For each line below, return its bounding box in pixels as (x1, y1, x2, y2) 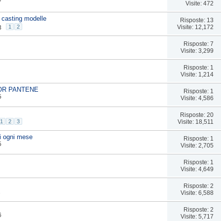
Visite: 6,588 (180, 189, 214, 196)
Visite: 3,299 (180, 47, 214, 54)
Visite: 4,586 (180, 94, 214, 102)
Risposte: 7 (183, 40, 214, 47)
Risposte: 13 (180, 16, 214, 24)
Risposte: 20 (180, 111, 214, 118)
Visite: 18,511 (177, 118, 214, 125)
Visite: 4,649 (180, 165, 214, 173)
